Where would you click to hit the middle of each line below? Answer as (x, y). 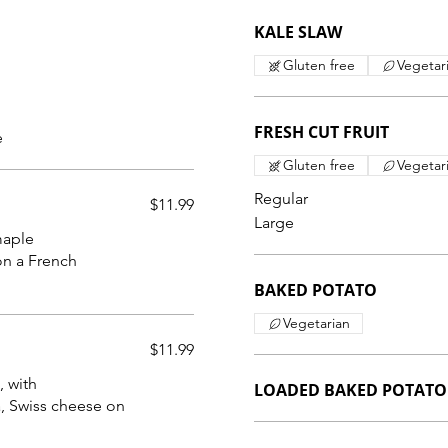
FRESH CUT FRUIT (321, 132)
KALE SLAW (298, 32)
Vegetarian (316, 323)
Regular (281, 198)
